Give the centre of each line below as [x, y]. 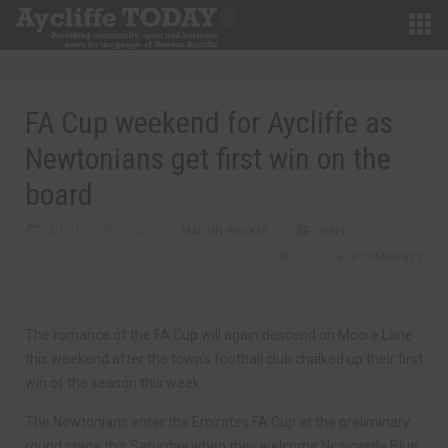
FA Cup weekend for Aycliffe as [209, 122]
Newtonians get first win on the [208, 158]
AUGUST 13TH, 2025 [100, 231]
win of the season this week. [114, 383]
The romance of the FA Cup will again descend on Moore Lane [219, 335]
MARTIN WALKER [225, 231]
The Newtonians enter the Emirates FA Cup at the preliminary [217, 422]
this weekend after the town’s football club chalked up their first [224, 359]
